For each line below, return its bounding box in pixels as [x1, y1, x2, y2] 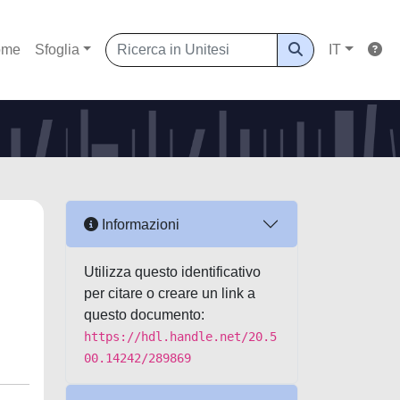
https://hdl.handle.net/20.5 [84, 329, 277, 344]
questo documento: [84, 307, 204, 322]
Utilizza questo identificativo [84, 264, 261, 279]
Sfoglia [34, 42, 79, 57]
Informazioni [98, 216, 179, 232]
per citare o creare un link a [84, 286, 255, 301]
